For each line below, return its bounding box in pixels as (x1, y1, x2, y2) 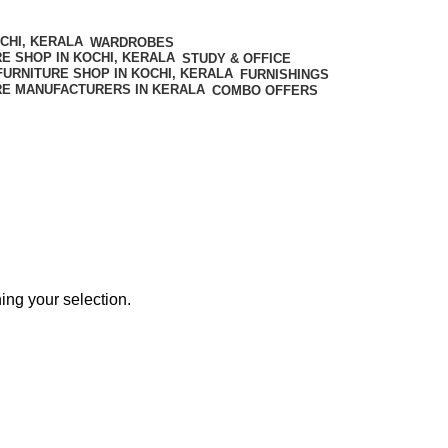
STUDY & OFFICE (182, 50, 291, 66)
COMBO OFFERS (212, 82, 318, 98)
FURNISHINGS (240, 66, 329, 82)
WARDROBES (90, 34, 174, 50)
